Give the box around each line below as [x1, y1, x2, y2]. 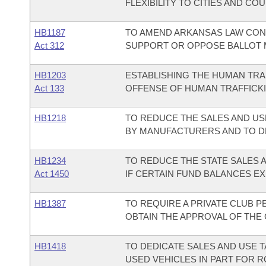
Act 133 [34, 83, 64, 93]
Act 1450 [34, 169, 69, 179]
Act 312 [34, 40, 64, 50]
